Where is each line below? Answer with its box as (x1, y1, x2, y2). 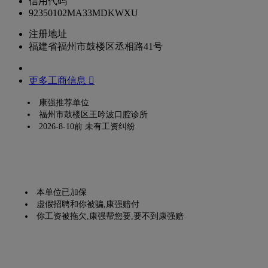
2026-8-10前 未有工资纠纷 (39, 121, 135, 131)
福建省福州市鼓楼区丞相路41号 (29, 41, 163, 51)
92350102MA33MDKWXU (29, 7, 138, 18)
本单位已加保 (36, 187, 87, 197)
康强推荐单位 (39, 98, 89, 107)
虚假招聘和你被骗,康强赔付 (36, 199, 139, 209)
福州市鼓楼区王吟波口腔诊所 (39, 109, 148, 119)
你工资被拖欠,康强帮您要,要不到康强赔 (36, 211, 184, 221)
